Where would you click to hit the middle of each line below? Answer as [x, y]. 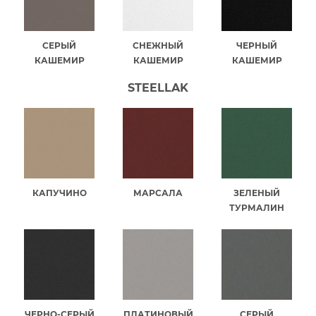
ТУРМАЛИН [257, 207]
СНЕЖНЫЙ [158, 45]
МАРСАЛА [158, 193]
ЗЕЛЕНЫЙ [257, 193]
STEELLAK [158, 87]
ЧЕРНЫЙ [257, 45]
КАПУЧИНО [59, 193]
